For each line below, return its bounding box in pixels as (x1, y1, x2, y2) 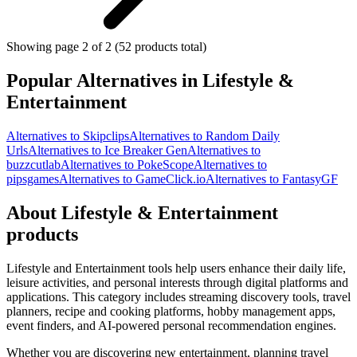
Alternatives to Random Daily (129, 128, 280, 143)
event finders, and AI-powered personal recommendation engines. (6, 318, 336, 332)
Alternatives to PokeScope (61, 157, 194, 171)
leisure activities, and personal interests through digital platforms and (6, 275, 348, 289)
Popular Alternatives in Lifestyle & (6, 69, 294, 91)
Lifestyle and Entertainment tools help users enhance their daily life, (6, 261, 346, 275)
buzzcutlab (6, 157, 61, 171)
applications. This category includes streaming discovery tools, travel (6, 289, 351, 304)
